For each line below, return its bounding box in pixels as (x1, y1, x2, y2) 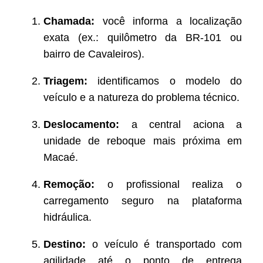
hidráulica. (43, 211, 92, 224)
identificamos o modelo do (87, 75, 242, 87)
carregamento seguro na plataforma (43, 195, 242, 207)
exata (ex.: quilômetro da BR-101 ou (43, 32, 242, 44)
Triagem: (43, 75, 87, 87)
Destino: (43, 238, 86, 251)
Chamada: (43, 15, 95, 28)
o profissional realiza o (95, 178, 242, 191)
